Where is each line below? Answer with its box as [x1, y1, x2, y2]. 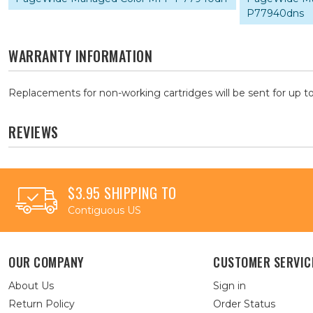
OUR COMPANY [8, 253, 85, 271]
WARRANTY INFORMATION [8, 45, 152, 66]
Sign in [213, 279, 247, 292]
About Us [8, 279, 54, 292]
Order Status [213, 298, 276, 310]
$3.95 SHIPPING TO [68, 182, 177, 203]
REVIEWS [8, 122, 59, 143]
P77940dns [247, 7, 305, 20]
